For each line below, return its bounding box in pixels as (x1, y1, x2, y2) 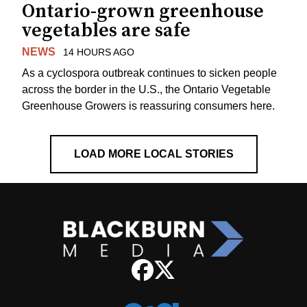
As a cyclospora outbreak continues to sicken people (22, 66, 277, 79)
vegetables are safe (22, 19, 191, 43)
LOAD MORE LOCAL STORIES (73, 147, 234, 160)
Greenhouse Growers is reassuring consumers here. (22, 99, 275, 112)
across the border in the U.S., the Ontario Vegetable (22, 83, 271, 95)
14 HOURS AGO (62, 47, 134, 58)
